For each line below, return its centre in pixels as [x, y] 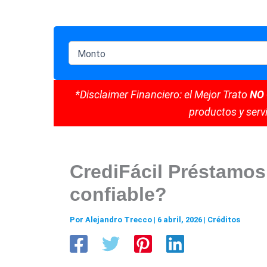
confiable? [118, 194]
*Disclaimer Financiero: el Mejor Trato [162, 94]
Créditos [224, 219]
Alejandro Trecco [119, 219]
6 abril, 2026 [181, 219]
